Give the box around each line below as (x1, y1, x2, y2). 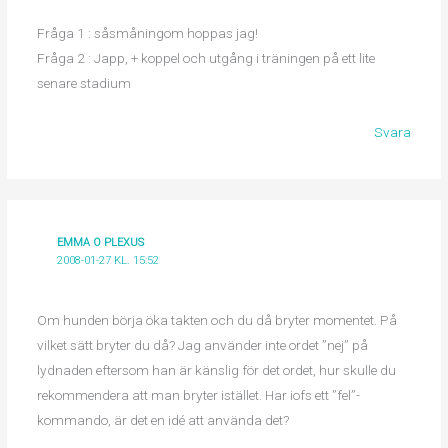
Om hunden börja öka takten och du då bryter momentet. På (36, 312, 397, 329)
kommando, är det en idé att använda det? (36, 412, 289, 429)
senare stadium (36, 74, 131, 91)
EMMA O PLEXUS (57, 235, 145, 249)
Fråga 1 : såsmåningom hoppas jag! (36, 24, 258, 41)
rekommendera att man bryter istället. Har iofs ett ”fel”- (36, 387, 360, 404)
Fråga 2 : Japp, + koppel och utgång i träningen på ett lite (36, 49, 375, 66)
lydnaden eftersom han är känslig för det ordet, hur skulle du (36, 362, 396, 379)
